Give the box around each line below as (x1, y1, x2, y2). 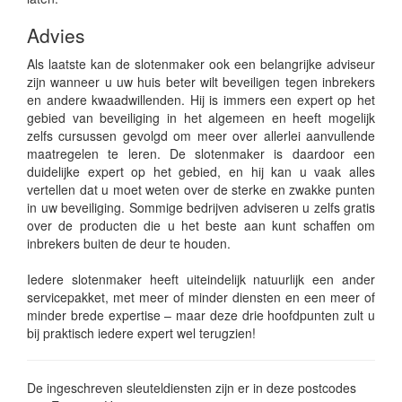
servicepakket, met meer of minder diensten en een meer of (27, 288, 375, 306)
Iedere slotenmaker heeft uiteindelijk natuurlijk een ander (27, 270, 375, 288)
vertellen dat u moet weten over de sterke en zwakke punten (27, 180, 375, 198)
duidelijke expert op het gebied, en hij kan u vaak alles (27, 162, 375, 180)
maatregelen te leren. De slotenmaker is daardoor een (27, 144, 375, 162)
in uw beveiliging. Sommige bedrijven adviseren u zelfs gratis (27, 198, 375, 216)
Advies (27, 22, 85, 48)
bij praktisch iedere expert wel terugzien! (27, 324, 256, 342)
